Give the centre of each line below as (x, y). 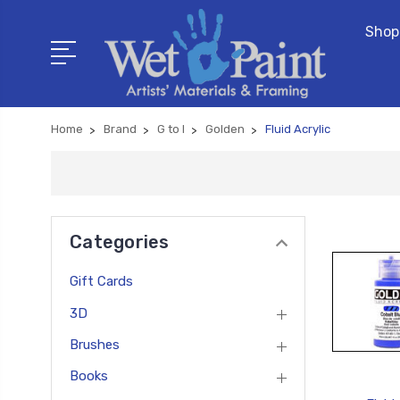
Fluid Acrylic (298, 129)
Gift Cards (101, 282)
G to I (171, 129)
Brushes (95, 344)
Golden (225, 129)
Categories (120, 242)
